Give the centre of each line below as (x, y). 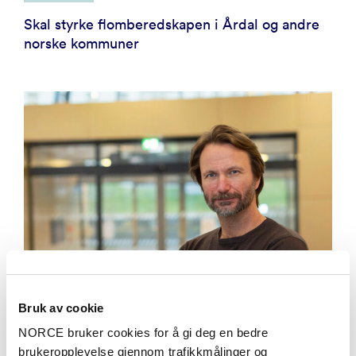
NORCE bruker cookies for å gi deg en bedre (143, 333)
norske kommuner (81, 43)
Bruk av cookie (61, 308)
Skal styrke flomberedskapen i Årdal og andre (172, 24)
